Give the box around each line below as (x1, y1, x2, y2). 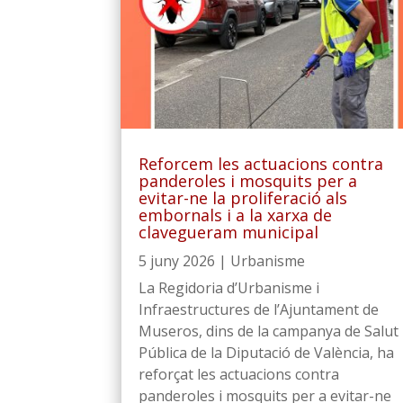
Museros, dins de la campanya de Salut (139, 320, 399, 341)
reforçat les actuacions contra (139, 363, 340, 384)
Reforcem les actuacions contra (139, 152, 384, 175)
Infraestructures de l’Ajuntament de (139, 299, 380, 319)
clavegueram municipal (139, 220, 319, 243)
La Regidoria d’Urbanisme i (139, 277, 320, 298)
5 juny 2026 (139, 250, 216, 271)
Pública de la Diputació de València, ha (139, 342, 395, 363)
